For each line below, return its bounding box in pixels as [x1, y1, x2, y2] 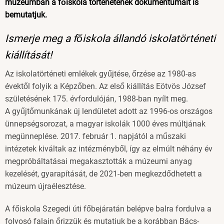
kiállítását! [5, 49, 52, 61]
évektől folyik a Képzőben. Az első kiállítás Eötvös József [5, 81, 206, 91]
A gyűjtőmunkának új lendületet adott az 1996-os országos [5, 106, 212, 116]
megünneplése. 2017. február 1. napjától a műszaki [5, 131, 186, 141]
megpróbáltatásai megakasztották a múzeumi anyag [5, 156, 192, 166]
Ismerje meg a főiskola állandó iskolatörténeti [5, 32, 215, 45]
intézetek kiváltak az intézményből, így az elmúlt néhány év [5, 144, 212, 154]
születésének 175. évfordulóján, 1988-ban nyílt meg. [5, 94, 188, 104]
